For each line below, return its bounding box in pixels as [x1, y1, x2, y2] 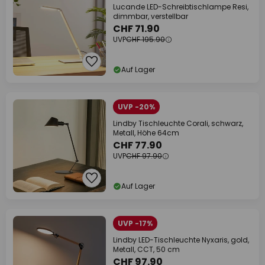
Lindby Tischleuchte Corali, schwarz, [113, 118, 243, 128]
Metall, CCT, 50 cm [113, 244, 180, 254]
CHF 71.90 [113, 22, 160, 35]
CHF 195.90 [126, 34, 165, 44]
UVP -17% [118, 218, 153, 228]
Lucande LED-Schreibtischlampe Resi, [113, 2, 248, 12]
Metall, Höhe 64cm [113, 128, 179, 138]
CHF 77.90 [113, 138, 162, 152]
